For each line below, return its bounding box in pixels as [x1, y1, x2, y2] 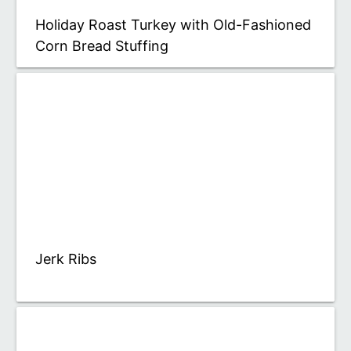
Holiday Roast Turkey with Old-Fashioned [35, 16, 311, 33]
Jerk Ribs [35, 250, 96, 267]
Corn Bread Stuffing [35, 37, 168, 54]
